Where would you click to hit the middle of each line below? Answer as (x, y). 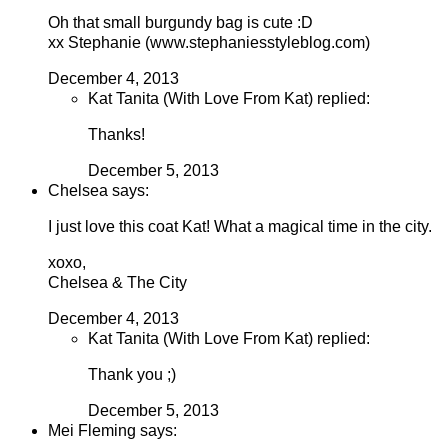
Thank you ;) (132, 375)
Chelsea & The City (117, 283)
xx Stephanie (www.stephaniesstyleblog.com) (209, 43)
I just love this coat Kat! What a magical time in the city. (240, 227)
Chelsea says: (98, 191)
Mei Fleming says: (112, 431)
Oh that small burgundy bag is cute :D (180, 23)
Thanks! (116, 135)
